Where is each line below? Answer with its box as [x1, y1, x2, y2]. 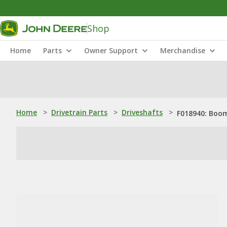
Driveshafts [122, 107, 163, 117]
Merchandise [160, 46, 205, 55]
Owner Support [84, 46, 138, 55]
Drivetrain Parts [51, 107, 107, 117]
